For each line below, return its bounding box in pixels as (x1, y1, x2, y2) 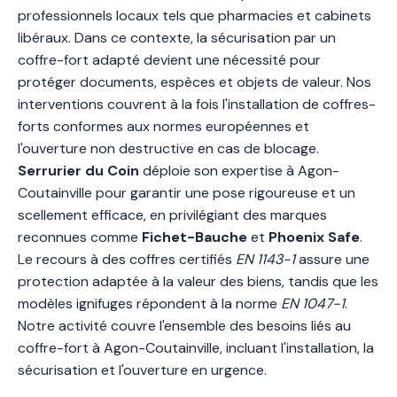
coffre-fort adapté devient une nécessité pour (18, 50, 321, 69)
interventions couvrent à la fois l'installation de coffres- (18, 94, 376, 113)
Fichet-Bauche (142, 227, 247, 246)
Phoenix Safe (269, 227, 360, 246)
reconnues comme (18, 227, 142, 246)
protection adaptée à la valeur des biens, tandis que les (18, 271, 378, 291)
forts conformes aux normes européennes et (18, 116, 309, 136)
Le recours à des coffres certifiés (18, 249, 236, 269)
